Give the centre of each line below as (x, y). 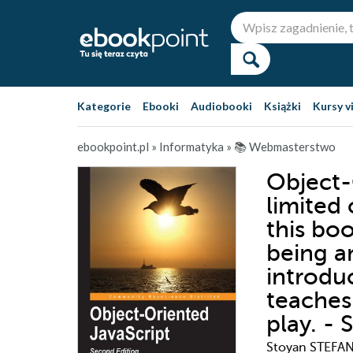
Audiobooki (221, 106)
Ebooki (161, 106)
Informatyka (191, 147)
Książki (282, 106)
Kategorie (104, 106)
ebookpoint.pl (113, 147)
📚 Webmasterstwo (285, 147)
